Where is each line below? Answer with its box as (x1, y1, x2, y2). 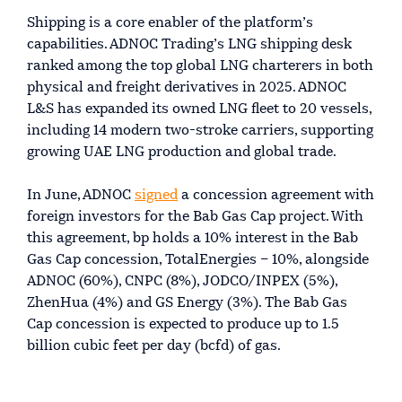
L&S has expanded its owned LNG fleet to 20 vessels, (27, 101, 371, 117)
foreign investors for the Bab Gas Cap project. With (27, 209, 363, 224)
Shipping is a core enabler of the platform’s (27, 15, 313, 31)
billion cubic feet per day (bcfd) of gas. (27, 338, 281, 354)
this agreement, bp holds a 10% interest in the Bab (27, 231, 358, 246)
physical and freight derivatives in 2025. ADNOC (27, 80, 346, 95)
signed (135, 188, 178, 203)
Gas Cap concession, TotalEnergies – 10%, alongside (27, 252, 369, 267)
